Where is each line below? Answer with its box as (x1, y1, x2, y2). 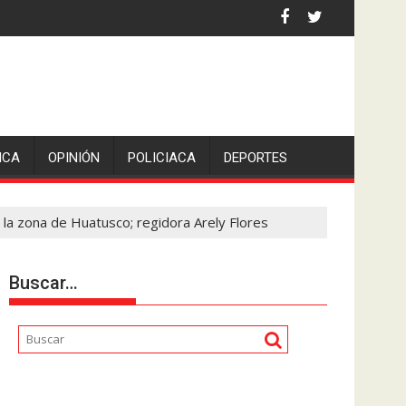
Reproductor (8, 381, 88, 400)
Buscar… (9, 272, 78, 294)
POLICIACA (128, 150, 196, 166)
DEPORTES (224, 150, 287, 166)
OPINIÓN (48, 150, 100, 166)
